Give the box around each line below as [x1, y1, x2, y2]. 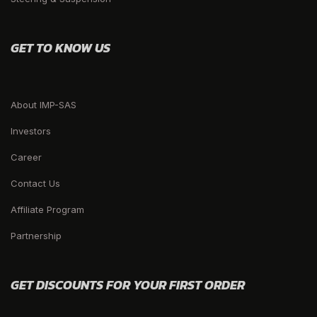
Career [11, 151, 42, 163]
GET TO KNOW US [11, 38, 110, 57]
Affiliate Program [11, 203, 84, 215]
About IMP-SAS [11, 98, 76, 110]
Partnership [11, 229, 62, 241]
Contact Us [11, 177, 60, 189]
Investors [11, 125, 51, 137]
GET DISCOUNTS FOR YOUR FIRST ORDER [11, 275, 245, 294]
